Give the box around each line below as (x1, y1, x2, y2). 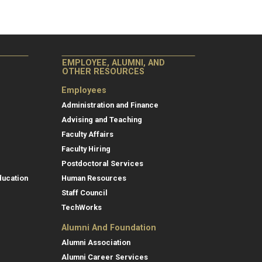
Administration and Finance (61, 101, 158, 110)
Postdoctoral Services (61, 159, 143, 168)
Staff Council (61, 188, 108, 198)
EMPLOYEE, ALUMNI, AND (62, 58, 165, 68)
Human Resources (61, 174, 126, 183)
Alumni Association (61, 238, 130, 247)
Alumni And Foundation (61, 223, 156, 233)
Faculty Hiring (61, 144, 111, 154)
